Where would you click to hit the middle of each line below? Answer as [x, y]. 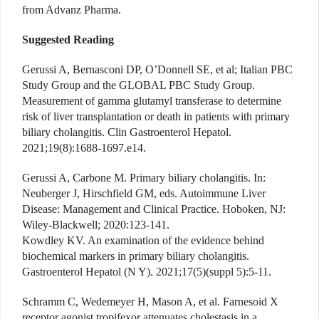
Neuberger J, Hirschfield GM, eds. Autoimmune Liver [144, 193]
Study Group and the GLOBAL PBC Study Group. [138, 85]
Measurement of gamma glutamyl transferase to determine [152, 100]
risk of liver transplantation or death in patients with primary [156, 116]
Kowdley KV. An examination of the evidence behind [143, 240]
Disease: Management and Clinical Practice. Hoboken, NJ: [154, 209]
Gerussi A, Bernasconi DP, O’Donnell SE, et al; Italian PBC [157, 69]
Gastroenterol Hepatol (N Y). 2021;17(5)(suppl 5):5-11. [147, 271]
